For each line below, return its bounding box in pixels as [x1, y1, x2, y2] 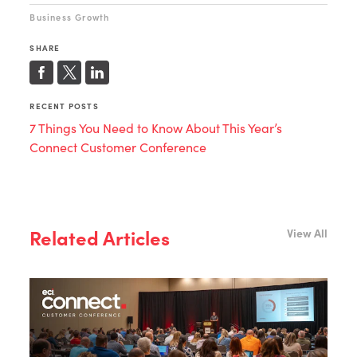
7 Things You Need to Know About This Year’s [29, 120, 283, 137]
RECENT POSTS [29, 100, 99, 112]
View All [286, 225, 328, 241]
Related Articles [29, 224, 171, 251]
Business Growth [29, 11, 110, 24]
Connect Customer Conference [29, 139, 207, 156]
